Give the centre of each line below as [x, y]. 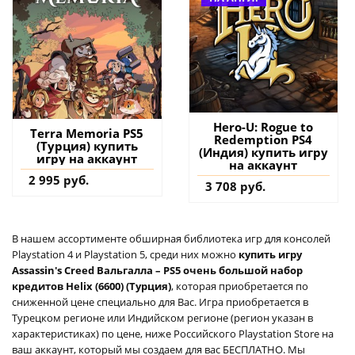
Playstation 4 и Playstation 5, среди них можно [125, 254]
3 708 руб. [235, 186]
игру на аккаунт [87, 158]
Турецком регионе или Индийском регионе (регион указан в [162, 317]
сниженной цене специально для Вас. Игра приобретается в [160, 302]
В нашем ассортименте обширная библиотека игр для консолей [171, 238]
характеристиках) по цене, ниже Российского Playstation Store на [173, 333]
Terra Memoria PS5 [87, 133]
